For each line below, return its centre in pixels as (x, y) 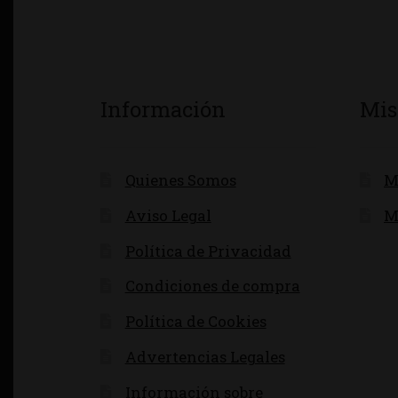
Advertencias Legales (205, 356)
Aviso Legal (168, 215)
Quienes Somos (180, 179)
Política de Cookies (195, 322)
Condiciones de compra (212, 286)
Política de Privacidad (208, 251)
